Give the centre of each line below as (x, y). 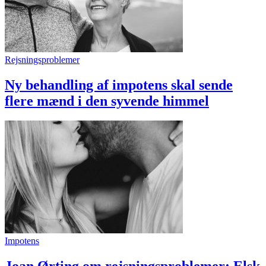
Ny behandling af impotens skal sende (119, 85)
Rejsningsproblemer (42, 59)
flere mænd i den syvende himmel (107, 101)
